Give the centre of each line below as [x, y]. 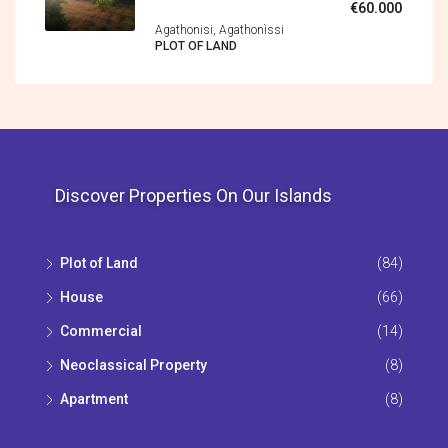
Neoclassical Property [133, 364]
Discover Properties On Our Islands [193, 195]
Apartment [94, 398]
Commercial [101, 330]
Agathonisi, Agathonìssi [219, 29]
